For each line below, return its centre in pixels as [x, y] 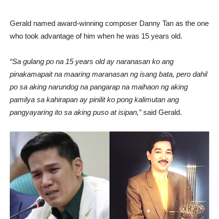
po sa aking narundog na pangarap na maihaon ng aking [99, 87]
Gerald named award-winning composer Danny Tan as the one [109, 23]
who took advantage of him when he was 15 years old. [96, 36]
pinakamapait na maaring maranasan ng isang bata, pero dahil [109, 74]
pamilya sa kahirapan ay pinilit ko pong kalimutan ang [94, 99]
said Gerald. [162, 112]
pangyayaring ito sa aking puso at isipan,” [76, 112]
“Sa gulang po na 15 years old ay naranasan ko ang [92, 61]
